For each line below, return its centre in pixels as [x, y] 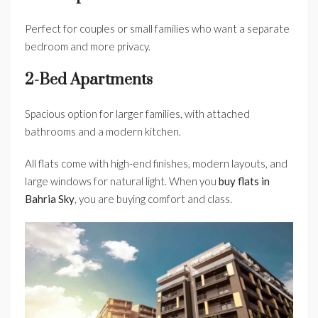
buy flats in [244, 181]
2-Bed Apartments [89, 80]
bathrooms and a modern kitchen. [103, 132]
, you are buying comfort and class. [153, 199]
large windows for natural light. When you [122, 181]
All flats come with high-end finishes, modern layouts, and [156, 164]
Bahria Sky [50, 199]
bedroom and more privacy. [88, 46]
